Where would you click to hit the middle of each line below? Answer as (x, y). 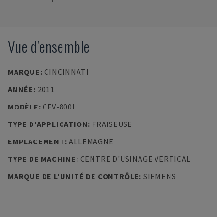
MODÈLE (23, 107)
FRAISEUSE (112, 124)
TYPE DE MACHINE (42, 159)
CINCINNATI (67, 72)
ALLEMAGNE (91, 141)
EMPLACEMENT (36, 141)
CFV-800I (59, 107)
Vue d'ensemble (49, 46)
